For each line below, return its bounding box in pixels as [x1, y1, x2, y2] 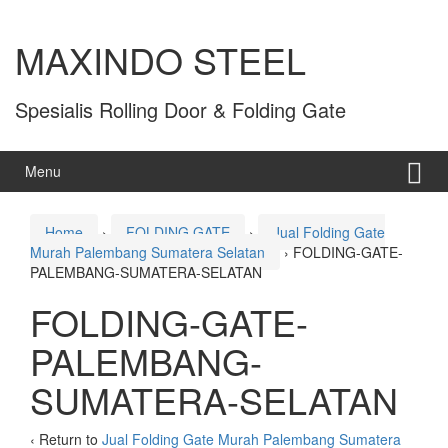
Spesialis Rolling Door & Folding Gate [15, 95, 346, 125]
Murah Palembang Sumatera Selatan [30, 242, 265, 263]
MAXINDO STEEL [15, 34, 306, 86]
